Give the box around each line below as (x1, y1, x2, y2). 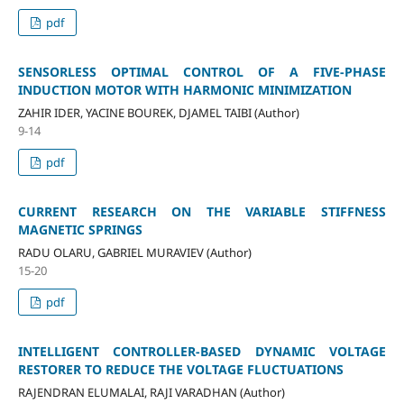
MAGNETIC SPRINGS (17, 220, 142, 238)
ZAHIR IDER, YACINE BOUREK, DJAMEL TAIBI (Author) (17, 104, 299, 121)
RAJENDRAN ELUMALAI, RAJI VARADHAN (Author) (17, 383, 285, 400)
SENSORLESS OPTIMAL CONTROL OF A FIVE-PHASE (17, 62, 387, 80)
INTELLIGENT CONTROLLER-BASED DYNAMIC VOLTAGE (17, 342, 387, 360)
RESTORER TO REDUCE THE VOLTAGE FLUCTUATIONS (17, 360, 344, 378)
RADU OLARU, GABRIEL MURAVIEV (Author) (17, 243, 252, 261)
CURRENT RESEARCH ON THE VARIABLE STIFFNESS (17, 202, 387, 220)
